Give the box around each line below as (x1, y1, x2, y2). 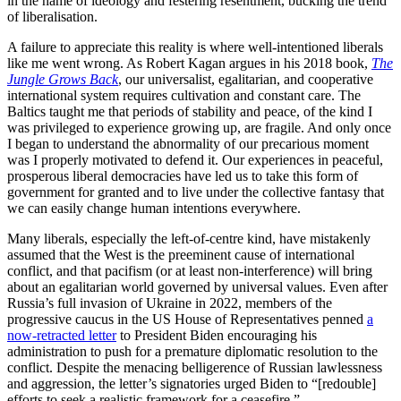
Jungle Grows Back (7, 72, 118, 88)
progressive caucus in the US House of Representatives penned (7, 311, 367, 328)
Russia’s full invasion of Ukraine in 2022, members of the (7, 295, 332, 311)
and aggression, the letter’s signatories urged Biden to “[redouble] (7, 376, 376, 392)
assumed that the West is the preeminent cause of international (7, 247, 354, 263)
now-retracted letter (7, 328, 116, 344)
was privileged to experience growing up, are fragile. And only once (7, 120, 391, 136)
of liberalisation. (7, 9, 98, 25)
